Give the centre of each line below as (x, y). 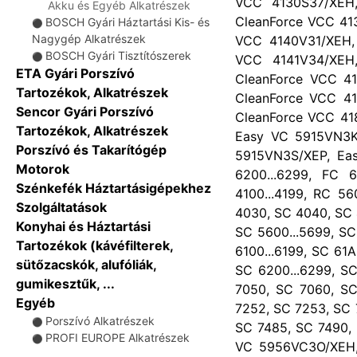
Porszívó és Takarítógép (91, 150)
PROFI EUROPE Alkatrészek (118, 337)
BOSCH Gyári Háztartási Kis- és (127, 22)
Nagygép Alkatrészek (89, 39)
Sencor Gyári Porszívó (85, 112)
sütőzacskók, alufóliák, (86, 265)
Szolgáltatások (61, 207)
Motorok (43, 169)
